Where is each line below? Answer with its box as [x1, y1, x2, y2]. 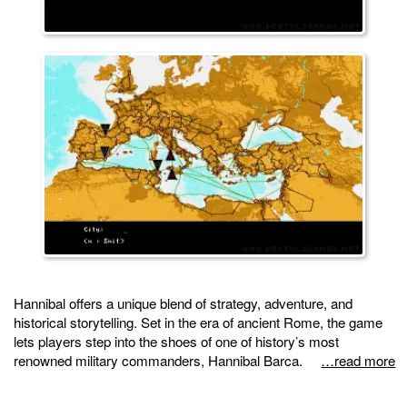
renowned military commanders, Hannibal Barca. [14, 350, 303, 370]
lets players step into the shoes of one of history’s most [14, 331, 339, 351]
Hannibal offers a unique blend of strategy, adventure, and [14, 293, 352, 313]
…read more [321, 350, 396, 370]
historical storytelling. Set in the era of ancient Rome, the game [14, 312, 382, 332]
